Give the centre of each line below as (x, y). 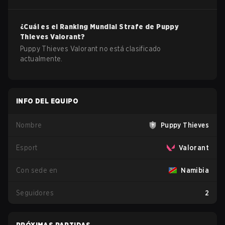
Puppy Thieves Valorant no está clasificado (91, 49)
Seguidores (35, 193)
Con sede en (37, 170)
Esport (27, 148)
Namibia (195, 170)
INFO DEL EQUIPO (47, 101)
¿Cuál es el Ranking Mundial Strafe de (88, 27)
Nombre (29, 125)
